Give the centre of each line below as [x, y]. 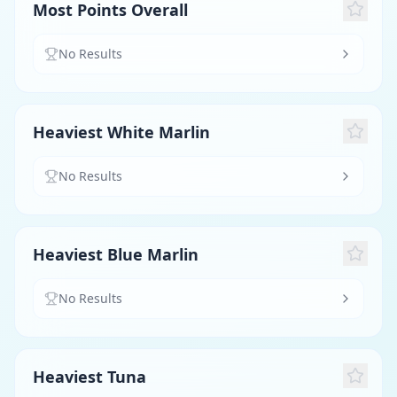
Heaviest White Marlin [121, 132]
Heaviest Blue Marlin [116, 254]
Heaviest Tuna [90, 377]
